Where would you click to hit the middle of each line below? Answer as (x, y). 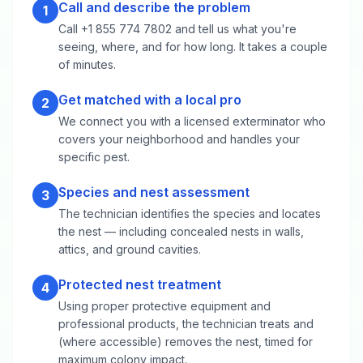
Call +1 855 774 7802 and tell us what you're (177, 28)
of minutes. (87, 64)
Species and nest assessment (154, 192)
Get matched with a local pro (150, 99)
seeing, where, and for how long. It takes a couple (193, 46)
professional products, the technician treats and (186, 323)
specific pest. (94, 156)
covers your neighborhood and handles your (179, 139)
